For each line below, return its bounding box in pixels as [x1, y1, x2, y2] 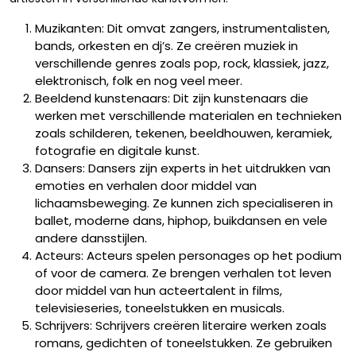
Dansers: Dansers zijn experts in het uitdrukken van [35, 160, 331, 176]
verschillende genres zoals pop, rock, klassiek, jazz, [35, 55, 329, 72]
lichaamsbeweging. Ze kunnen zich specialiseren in [35, 195, 333, 211]
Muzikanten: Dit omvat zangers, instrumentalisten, [35, 20, 330, 37]
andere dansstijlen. [35, 230, 147, 246]
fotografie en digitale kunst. [35, 142, 199, 159]
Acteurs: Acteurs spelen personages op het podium [35, 247, 342, 264]
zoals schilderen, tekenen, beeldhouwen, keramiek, [35, 125, 332, 141]
